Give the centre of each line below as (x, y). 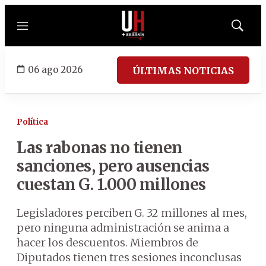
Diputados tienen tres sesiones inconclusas (129, 257)
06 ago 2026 (55, 69)
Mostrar (250, 29)
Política (32, 122)
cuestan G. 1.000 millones (111, 184)
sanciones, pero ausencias (113, 166)
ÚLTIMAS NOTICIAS (183, 70)
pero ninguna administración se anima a (123, 228)
